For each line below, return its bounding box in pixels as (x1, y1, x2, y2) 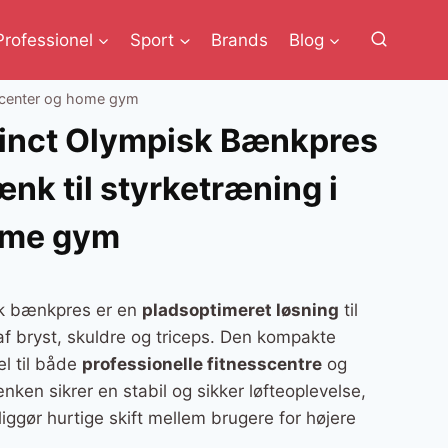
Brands (211, 29, 269, 50)
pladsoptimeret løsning (141, 300, 339, 321)
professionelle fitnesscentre (81, 354, 322, 375)
